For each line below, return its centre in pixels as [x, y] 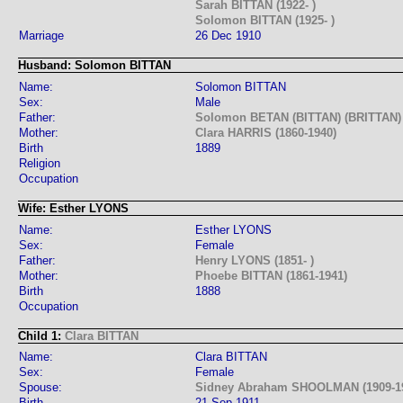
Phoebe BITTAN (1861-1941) [271, 275]
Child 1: [41, 336]
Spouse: [40, 388]
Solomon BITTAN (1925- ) [265, 21]
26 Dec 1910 [228, 36]
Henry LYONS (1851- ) [255, 260]
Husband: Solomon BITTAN [94, 66]
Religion [40, 163]
